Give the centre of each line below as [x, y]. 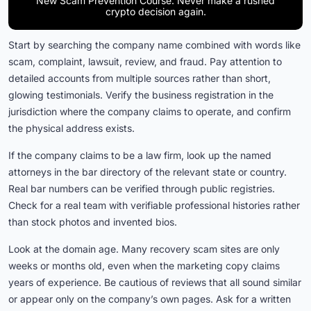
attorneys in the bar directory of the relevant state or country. [148, 172]
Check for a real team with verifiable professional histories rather [154, 205]
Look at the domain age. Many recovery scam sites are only [144, 249]
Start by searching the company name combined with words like [154, 45]
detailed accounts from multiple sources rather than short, [140, 78]
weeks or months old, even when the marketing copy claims [144, 266]
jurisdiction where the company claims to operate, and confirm [150, 112]
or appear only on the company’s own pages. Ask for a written [150, 299]
